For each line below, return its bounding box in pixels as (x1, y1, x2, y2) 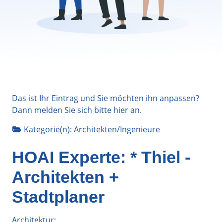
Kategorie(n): (24, 123, 74, 135)
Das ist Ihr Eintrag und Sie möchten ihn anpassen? (12, 92, 199, 104)
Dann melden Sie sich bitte (12, 104, 113, 115)
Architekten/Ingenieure (74, 123, 160, 135)
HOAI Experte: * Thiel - (12, 147, 190, 166)
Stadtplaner (12, 187, 105, 206)
